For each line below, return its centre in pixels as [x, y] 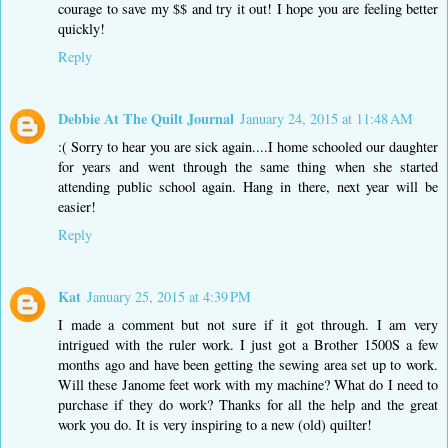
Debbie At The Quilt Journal [146, 118]
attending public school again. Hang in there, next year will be [248, 186]
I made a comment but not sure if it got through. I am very [248, 324]
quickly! [81, 28]
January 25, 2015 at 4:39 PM [169, 296]
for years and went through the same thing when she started [248, 166]
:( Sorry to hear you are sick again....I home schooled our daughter [248, 146]
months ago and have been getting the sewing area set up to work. [248, 364]
